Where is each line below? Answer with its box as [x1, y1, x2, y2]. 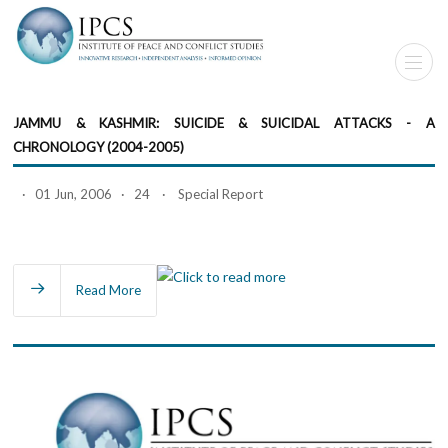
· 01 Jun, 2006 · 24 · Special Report [13, 185, 264, 202]
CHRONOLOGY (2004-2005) [13, 138, 185, 155]
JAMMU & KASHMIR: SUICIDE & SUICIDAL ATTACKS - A [13, 114, 435, 131]
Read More [76, 281, 142, 298]
